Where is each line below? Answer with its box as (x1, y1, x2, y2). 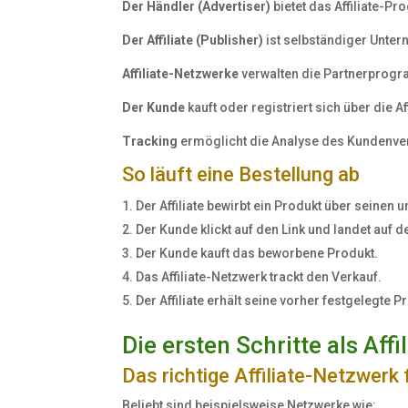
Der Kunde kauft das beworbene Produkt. (136, 246, 379, 261)
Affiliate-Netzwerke (122, 66, 240, 82)
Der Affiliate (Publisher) (122, 33, 264, 48)
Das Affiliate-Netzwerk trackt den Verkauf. (136, 270, 382, 285)
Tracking (122, 134, 178, 149)
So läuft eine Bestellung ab (122, 163, 361, 187)
